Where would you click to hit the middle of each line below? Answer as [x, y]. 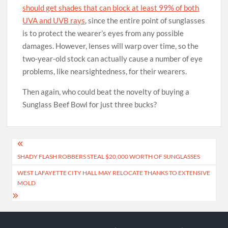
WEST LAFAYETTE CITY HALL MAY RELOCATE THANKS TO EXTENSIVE [114, 173]
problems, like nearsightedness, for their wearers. [105, 72]
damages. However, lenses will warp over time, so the [111, 46]
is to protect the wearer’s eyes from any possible [103, 33]
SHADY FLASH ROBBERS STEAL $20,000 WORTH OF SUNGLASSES [109, 156]
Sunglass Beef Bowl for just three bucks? [90, 105]
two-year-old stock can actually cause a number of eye [113, 59]
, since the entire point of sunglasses [145, 21]
